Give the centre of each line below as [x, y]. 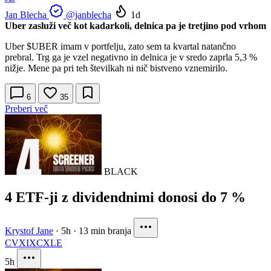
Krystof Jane [29, 231]
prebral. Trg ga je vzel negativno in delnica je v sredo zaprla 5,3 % [131, 57]
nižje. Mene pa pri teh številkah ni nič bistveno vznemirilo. [116, 68]
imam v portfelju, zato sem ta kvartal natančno [147, 47]
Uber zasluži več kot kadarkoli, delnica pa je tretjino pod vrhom [135, 26]
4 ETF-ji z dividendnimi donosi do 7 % [125, 198]
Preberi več [26, 109]
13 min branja [105, 231]
